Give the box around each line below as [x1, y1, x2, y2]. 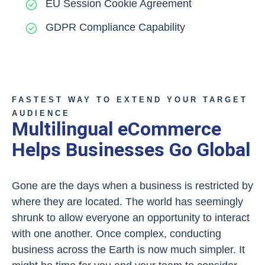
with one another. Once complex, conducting [12, 227, 221, 240]
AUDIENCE [12, 108, 70, 118]
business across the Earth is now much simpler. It [12, 243, 245, 256]
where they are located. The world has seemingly [12, 195, 243, 208]
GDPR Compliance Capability [46, 21, 185, 33]
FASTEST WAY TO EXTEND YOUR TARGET [12, 95, 248, 104]
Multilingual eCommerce [12, 117, 221, 140]
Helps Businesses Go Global [12, 138, 250, 161]
